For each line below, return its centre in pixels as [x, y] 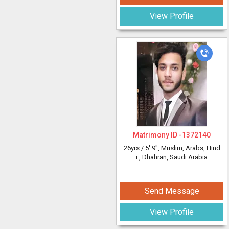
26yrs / [134, 148]
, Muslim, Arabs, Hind [189, 148]
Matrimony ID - [157, 135]
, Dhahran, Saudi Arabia [173, 157]
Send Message [172, 191]
